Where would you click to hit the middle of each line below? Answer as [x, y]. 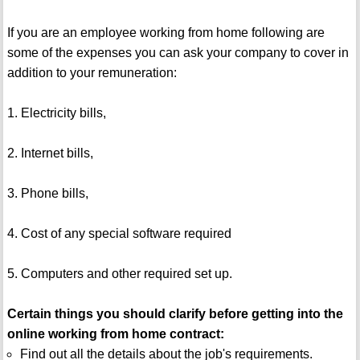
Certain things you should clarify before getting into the [175, 314]
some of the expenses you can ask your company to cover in [178, 53]
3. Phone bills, [47, 194]
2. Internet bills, [50, 153]
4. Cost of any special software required [119, 234]
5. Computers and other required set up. [119, 274]
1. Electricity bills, [56, 113]
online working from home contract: [115, 334]
